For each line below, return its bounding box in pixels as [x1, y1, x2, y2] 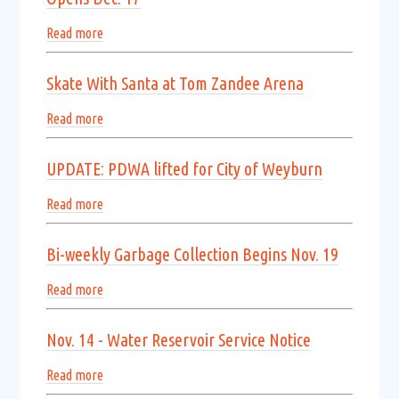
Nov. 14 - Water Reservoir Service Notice [45, 330, 311, 350]
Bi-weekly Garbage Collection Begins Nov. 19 [45, 244, 338, 265]
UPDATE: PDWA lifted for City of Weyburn [45, 159, 322, 179]
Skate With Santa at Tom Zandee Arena [45, 73, 304, 94]
